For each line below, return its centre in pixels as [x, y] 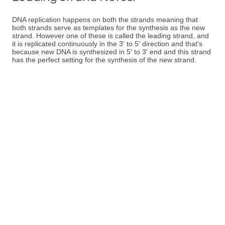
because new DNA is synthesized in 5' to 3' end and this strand [111, 52]
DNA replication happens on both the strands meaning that [105, 20]
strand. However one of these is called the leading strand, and [110, 36]
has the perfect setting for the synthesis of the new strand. [104, 60]
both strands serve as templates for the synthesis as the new [108, 28]
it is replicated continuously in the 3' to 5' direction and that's [107, 44]
